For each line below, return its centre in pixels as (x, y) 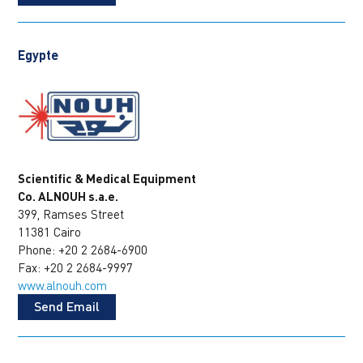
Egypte (38, 54)
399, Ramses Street (71, 214)
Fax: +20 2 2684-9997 (76, 267)
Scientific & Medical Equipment (107, 178)
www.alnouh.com (63, 285)
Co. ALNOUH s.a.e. (68, 196)
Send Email (67, 305)
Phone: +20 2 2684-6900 (83, 249)
